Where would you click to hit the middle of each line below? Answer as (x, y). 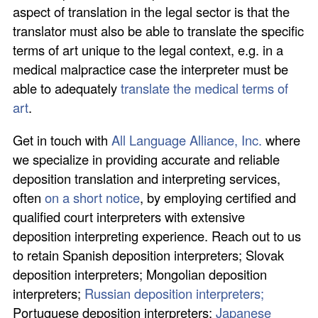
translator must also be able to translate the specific (159, 31)
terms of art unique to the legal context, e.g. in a (148, 50)
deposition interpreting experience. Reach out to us (157, 235)
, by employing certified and (218, 197)
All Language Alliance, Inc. (185, 139)
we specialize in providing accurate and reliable (147, 159)
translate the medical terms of (205, 88)
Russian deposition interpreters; (175, 293)
